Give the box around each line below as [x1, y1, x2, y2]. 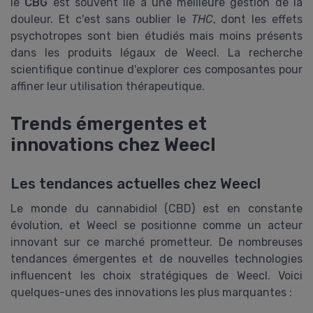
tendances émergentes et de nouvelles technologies [10, 252, 303, 266]
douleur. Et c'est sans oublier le [10, 12, 191, 26]
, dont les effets [212, 12, 303, 26]
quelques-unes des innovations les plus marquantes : [10, 286, 292, 300]
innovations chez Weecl [10, 134, 216, 156]
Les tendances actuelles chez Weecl [10, 175, 261, 193]
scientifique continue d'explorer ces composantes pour [10, 62, 303, 76]
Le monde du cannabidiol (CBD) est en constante [10, 202, 303, 216]
